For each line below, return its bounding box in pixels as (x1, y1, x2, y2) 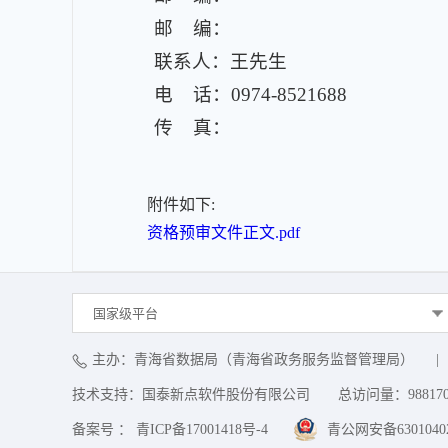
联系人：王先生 (154, 51, 288, 72)
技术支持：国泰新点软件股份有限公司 (72, 387, 310, 402)
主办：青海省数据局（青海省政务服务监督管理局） (92, 352, 414, 367)
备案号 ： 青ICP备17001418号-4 (72, 422, 268, 437)
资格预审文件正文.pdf (147, 224, 300, 241)
